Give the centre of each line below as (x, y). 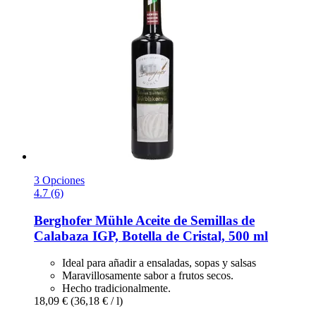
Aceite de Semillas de (194, 220)
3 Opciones (59, 180)
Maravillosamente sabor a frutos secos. (148, 276)
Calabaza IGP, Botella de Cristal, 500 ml (151, 236)
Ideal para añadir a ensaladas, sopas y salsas (159, 263)
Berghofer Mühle (83, 220)
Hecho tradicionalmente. (116, 288)
